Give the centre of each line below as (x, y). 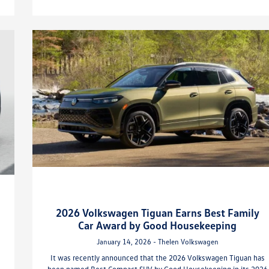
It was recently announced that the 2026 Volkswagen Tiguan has (157, 257)
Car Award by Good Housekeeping (158, 225)
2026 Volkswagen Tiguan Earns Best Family (157, 212)
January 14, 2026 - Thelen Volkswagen (157, 241)
